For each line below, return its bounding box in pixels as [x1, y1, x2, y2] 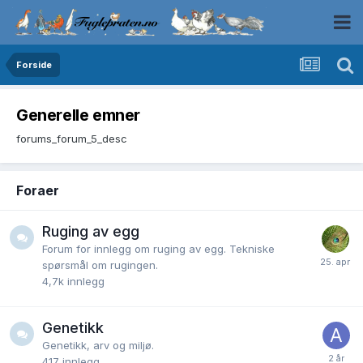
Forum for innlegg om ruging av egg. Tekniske [42, 241, 275, 255]
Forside [16, 59, 52, 70]
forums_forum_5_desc [16, 131, 127, 145]
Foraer [16, 181, 59, 199]
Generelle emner [16, 105, 140, 125]
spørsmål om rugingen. [42, 258, 158, 271]
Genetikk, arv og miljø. [42, 338, 154, 352]
